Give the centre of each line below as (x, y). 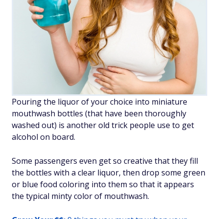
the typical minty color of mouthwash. (80, 196)
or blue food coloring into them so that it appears (103, 184)
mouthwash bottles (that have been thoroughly (99, 113)
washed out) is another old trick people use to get (103, 125)
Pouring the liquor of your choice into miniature (99, 102)
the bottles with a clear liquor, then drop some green (109, 173)
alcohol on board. (44, 137)
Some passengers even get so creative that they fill (105, 161)
